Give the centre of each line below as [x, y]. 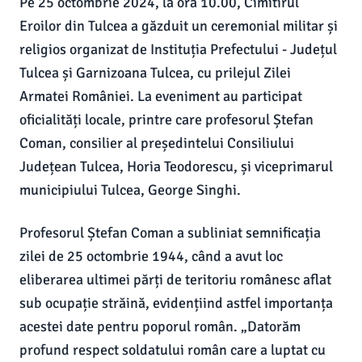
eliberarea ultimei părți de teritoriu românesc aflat [175, 280]
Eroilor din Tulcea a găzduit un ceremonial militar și [179, 26]
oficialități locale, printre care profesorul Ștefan [166, 120]
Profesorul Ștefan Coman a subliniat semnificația [170, 233]
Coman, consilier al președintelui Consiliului [157, 143]
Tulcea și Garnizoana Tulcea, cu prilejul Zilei [155, 73]
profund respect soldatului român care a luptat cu [173, 350]
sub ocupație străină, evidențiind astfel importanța [176, 303]
